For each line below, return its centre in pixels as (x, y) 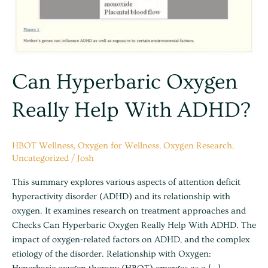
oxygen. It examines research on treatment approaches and (129, 211)
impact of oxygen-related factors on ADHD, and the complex (131, 239)
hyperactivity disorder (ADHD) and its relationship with (121, 196)
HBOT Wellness (43, 146)
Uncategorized (40, 159)
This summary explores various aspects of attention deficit (126, 182)
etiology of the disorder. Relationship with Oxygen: (112, 254)
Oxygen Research (198, 146)
